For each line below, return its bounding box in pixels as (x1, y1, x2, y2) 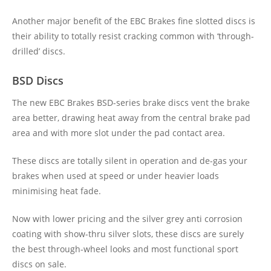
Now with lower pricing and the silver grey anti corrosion (12, 213, 243, 224)
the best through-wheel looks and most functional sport (12, 243, 238, 255)
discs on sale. (12, 258, 67, 270)
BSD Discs (12, 73, 64, 88)
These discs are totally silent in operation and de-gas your (12, 155, 247, 166)
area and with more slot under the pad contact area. (12, 127, 225, 139)
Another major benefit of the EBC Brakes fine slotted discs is (12, 15, 255, 27)
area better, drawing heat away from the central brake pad (12, 112, 250, 123)
